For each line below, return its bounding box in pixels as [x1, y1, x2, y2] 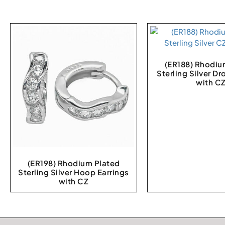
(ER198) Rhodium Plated [27, 158, 120, 168]
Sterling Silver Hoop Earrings [18, 167, 129, 177]
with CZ [58, 176, 89, 186]
